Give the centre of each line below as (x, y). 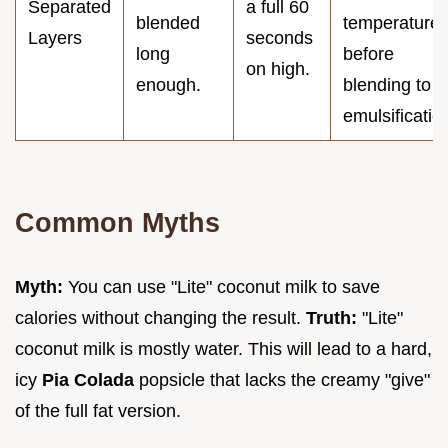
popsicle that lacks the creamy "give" (282, 379)
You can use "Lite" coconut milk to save (221, 286)
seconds (279, 37)
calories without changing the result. (160, 317)
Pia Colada (88, 379)
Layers (55, 37)
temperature (391, 22)
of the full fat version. (98, 410)
